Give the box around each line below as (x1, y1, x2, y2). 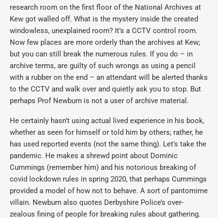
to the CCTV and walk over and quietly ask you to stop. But (10, 85, 201, 93)
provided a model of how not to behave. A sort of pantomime (10, 186, 208, 195)
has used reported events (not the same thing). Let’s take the (10, 140, 206, 148)
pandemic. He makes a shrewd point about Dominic (10, 151, 178, 160)
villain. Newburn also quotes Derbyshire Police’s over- (10, 198, 183, 207)
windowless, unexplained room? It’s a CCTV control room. (10, 26, 198, 35)
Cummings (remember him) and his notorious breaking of (10, 163, 196, 172)
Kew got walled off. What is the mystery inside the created (10, 15, 198, 23)
